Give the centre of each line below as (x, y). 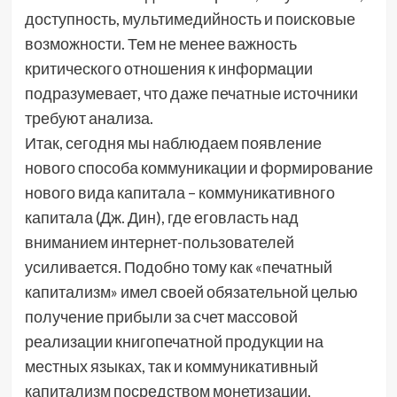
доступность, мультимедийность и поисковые (190, 19)
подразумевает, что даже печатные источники (191, 93)
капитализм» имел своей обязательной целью (191, 292)
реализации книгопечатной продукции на (174, 342)
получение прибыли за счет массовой (161, 317)
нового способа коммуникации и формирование (198, 168)
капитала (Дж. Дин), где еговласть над (161, 218)
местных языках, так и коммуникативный (171, 366)
